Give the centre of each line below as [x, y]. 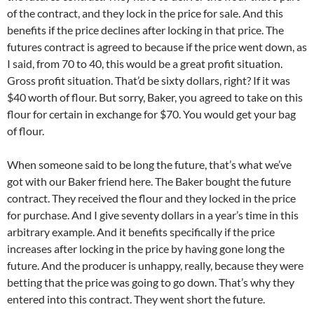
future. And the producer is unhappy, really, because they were [155, 266]
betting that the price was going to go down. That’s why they [151, 282]
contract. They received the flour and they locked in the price [151, 198]
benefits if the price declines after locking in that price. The [145, 30]
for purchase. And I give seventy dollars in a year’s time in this [153, 215]
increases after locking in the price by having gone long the [146, 249]
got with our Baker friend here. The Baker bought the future [149, 182]
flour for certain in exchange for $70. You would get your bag [151, 114]
